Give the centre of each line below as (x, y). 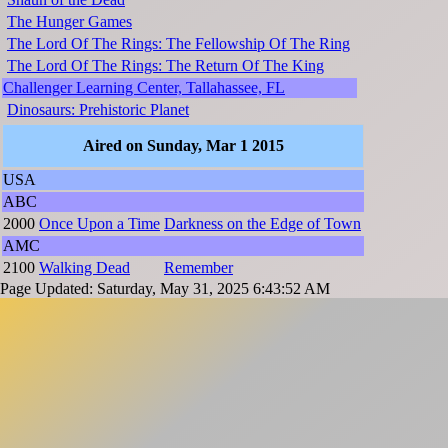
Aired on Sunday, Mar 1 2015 (183, 146)
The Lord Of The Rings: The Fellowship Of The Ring (178, 44)
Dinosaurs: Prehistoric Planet (98, 110)
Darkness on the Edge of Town (262, 224)
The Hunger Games (69, 22)
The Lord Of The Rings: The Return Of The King (165, 66)
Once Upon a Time (99, 224)
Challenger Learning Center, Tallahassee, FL (144, 88)
